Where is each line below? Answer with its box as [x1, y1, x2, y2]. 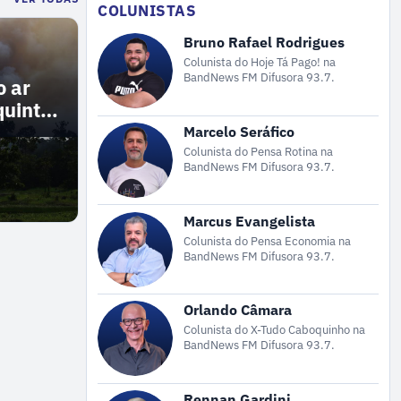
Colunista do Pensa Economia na [183, 233, 351, 249]
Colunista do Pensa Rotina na [183, 143, 333, 159]
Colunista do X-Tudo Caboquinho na [183, 322, 366, 338]
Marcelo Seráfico [183, 122, 294, 142]
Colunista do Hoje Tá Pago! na [183, 55, 336, 71]
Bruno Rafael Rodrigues [183, 32, 345, 53]
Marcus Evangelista [183, 210, 315, 231]
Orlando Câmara [183, 300, 292, 320]
